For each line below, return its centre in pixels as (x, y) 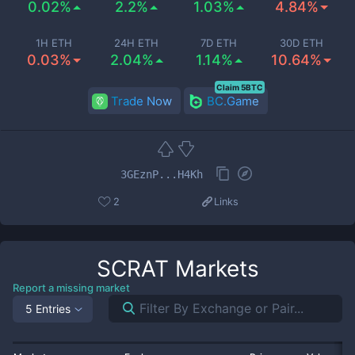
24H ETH (136, 43)
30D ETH (301, 43)
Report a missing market (71, 288)
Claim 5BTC (239, 87)
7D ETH (219, 43)
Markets (214, 269)
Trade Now (141, 101)
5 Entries (48, 308)
